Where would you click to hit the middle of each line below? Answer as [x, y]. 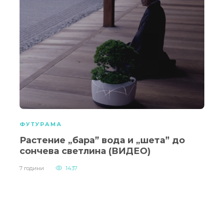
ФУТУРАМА [41, 124]
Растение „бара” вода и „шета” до [102, 141]
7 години [32, 168]
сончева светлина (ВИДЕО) [85, 151]
